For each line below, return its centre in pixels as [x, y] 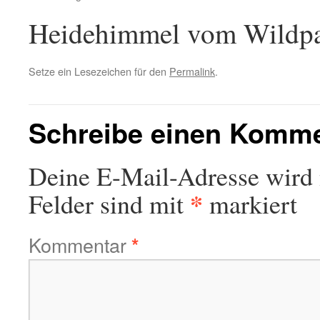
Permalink [192, 71]
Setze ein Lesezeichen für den [99, 71]
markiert [250, 204]
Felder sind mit [109, 204]
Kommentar [80, 245]
